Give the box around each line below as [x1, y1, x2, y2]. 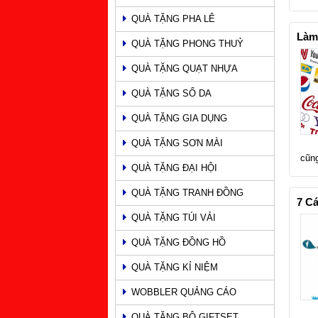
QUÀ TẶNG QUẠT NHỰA [131, 62, 238, 74]
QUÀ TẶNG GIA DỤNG [131, 112, 227, 124]
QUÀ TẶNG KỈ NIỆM [131, 261, 218, 273]
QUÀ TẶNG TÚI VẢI [131, 212, 216, 223]
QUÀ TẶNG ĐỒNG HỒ [131, 236, 226, 248]
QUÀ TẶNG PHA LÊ [131, 13, 215, 24]
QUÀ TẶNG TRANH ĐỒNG [131, 187, 243, 198]
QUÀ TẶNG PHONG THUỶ [131, 38, 243, 49]
